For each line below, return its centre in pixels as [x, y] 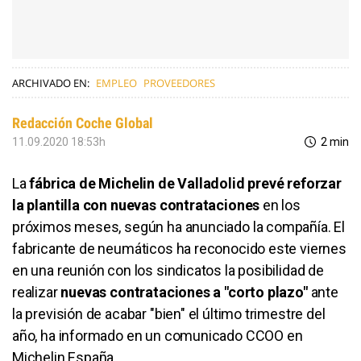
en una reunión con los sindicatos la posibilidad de [168, 270]
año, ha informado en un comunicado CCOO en [158, 335]
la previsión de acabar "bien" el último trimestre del [169, 313]
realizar [37, 292]
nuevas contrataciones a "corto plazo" [184, 292]
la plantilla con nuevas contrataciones [136, 205]
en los [280, 205]
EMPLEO [116, 83]
